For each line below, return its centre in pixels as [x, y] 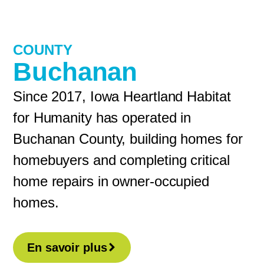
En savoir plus [67, 248]
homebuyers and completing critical [121, 160]
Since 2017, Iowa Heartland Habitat [122, 97]
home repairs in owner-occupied [111, 181]
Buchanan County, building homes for [128, 139]
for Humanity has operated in [102, 118]
